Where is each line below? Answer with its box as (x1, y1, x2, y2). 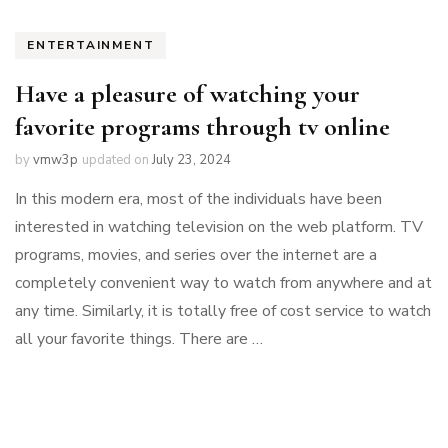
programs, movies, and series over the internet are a (15, 244, 377, 267)
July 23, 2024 (152, 151, 231, 170)
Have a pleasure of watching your (15, 78, 360, 110)
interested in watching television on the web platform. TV (15, 216, 423, 239)
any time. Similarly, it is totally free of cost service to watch (15, 300, 431, 323)
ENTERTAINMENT (27, 37, 155, 54)
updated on (82, 151, 152, 170)
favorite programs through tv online (15, 111, 390, 143)
